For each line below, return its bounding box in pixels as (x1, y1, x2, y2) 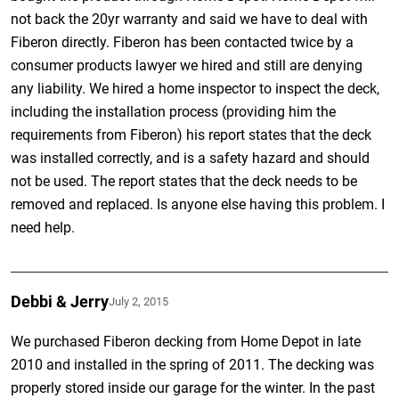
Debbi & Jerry (11, 291, 110, 311)
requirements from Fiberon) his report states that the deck (11, 126, 372, 143)
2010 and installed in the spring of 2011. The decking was (11, 355, 375, 373)
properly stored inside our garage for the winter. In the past (11, 379, 376, 396)
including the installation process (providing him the (11, 102, 337, 120)
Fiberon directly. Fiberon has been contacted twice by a (11, 33, 354, 51)
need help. (11, 218, 76, 236)
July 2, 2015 (109, 294, 169, 308)
